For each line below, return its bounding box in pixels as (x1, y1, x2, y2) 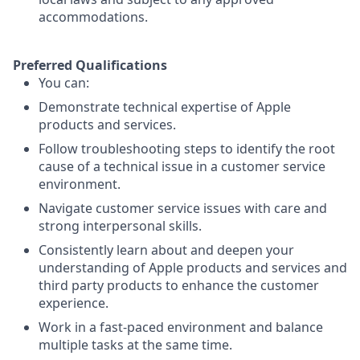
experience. (39, 294, 108, 312)
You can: (39, 74, 89, 92)
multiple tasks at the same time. (39, 336, 232, 354)
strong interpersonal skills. (39, 217, 202, 235)
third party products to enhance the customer (39, 276, 319, 294)
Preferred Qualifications (13, 56, 167, 74)
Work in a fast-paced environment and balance (39, 318, 323, 336)
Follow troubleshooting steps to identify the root (39, 140, 335, 157)
